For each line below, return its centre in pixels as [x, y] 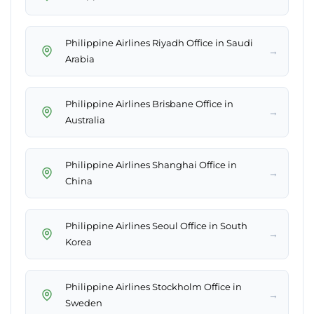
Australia [85, 120]
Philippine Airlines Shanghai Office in [151, 165]
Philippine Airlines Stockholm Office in [153, 287]
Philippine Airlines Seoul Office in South [156, 226]
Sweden [84, 303]
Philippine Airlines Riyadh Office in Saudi [159, 43]
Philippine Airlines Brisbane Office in [149, 104]
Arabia [80, 59]
